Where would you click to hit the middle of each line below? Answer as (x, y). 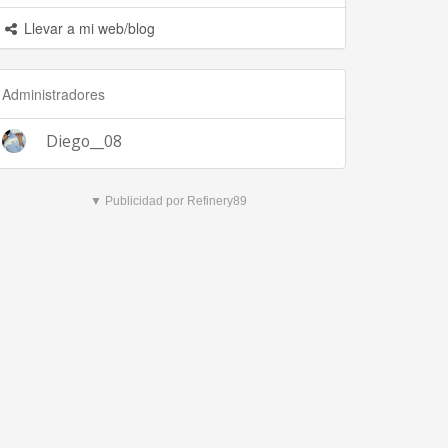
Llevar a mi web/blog (87, 28)
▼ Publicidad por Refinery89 (168, 201)
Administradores (53, 94)
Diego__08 (84, 141)
